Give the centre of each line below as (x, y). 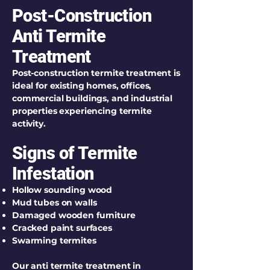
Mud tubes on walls (55, 202)
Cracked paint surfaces (62, 228)
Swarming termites (54, 240)
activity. (29, 124)
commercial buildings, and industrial (92, 98)
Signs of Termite (75, 153)
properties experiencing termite (82, 111)
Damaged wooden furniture (74, 215)
